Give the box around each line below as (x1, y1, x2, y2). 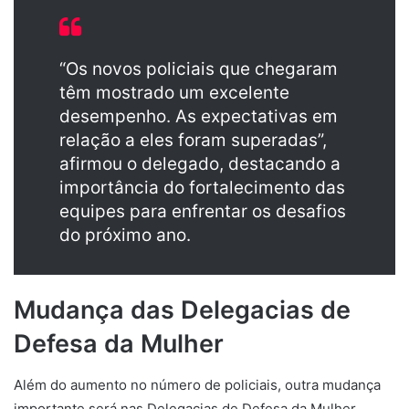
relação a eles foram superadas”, (59, 130, 327, 152)
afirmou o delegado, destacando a (59, 153, 341, 175)
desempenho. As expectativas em (59, 106, 338, 128)
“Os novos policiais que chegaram (59, 58, 338, 80)
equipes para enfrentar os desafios (59, 201, 346, 223)
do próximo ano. (59, 225, 191, 246)
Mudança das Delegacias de (14, 295, 351, 326)
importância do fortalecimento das (59, 177, 345, 199)
